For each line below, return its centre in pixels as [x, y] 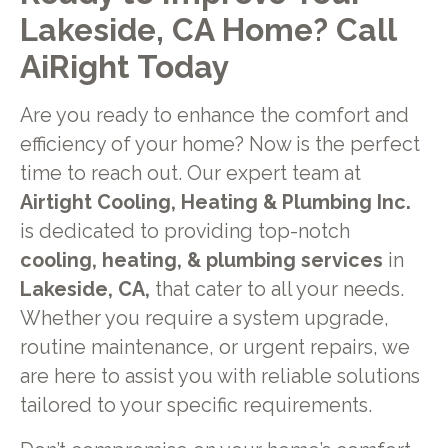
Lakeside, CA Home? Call [207, 30]
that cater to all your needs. [276, 289]
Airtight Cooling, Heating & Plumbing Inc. [215, 202]
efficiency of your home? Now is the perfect [219, 144]
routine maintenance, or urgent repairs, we [214, 347]
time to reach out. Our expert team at [190, 173]
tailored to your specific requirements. [195, 405]
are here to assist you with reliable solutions [219, 376]
